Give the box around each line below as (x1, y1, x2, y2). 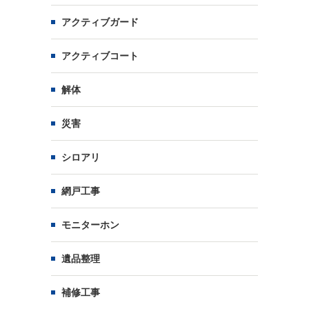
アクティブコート (61, 50, 139, 61)
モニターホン (61, 219, 119, 230)
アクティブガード (61, 17, 139, 28)
